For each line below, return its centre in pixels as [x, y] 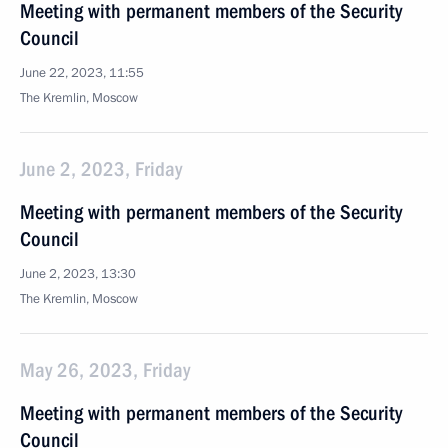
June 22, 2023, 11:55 [82, 73]
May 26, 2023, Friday [105, 370]
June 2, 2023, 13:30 [78, 274]
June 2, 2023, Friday [101, 169]
